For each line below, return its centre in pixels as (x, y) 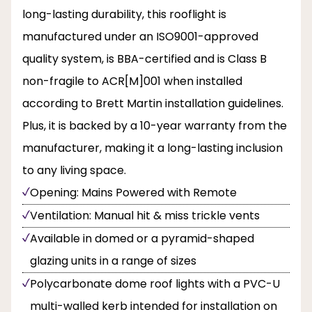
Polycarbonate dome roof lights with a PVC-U (155, 283)
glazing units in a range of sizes (113, 260)
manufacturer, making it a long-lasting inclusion (153, 148)
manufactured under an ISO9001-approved (140, 36)
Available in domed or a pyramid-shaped (142, 238)
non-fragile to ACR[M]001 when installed (132, 81)
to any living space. (74, 170)
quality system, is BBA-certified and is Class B (145, 58)
